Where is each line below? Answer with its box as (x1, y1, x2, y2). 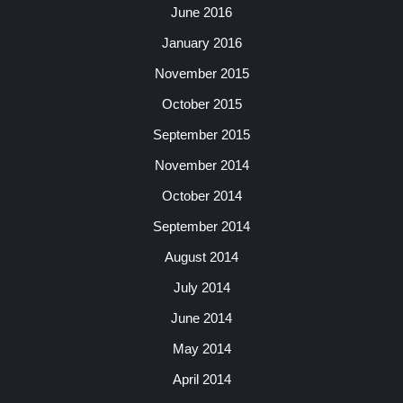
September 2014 (153, 219, 250, 234)
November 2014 (154, 157, 249, 173)
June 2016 (171, 4, 232, 20)
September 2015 (153, 127, 250, 142)
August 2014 (165, 249, 238, 264)
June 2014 (171, 310, 232, 326)
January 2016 (161, 35, 242, 50)
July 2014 (173, 280, 230, 295)
